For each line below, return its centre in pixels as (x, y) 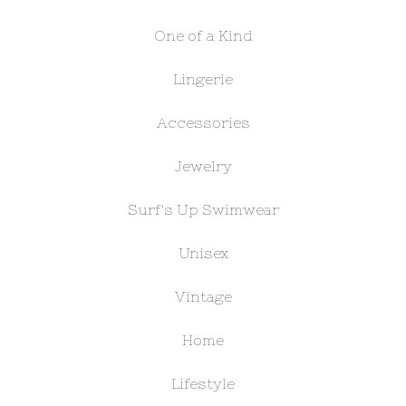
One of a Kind (203, 36)
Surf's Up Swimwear (203, 210)
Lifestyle (203, 384)
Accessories (203, 123)
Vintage (203, 297)
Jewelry (203, 166)
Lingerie (203, 79)
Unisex (203, 253)
